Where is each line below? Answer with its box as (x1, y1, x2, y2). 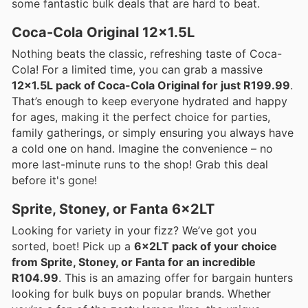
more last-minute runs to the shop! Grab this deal (12, 157, 268, 171)
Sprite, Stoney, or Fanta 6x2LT (12, 200, 214, 217)
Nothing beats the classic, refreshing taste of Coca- (12, 46, 282, 60)
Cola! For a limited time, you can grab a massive (12, 62, 263, 76)
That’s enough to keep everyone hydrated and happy (12, 93, 287, 108)
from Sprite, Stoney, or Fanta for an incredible (12, 254, 256, 269)
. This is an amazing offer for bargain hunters (58, 270, 293, 285)
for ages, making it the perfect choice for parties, (12, 109, 270, 124)
